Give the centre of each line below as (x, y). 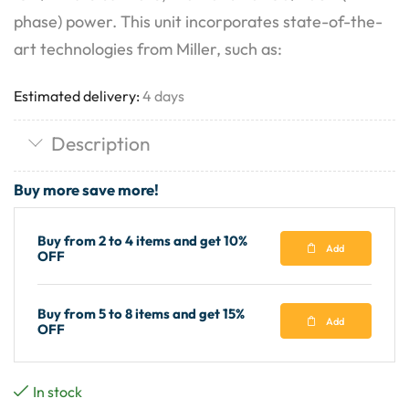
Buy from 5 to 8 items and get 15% (141, 313)
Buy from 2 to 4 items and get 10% (142, 240)
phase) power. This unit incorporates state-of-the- (198, 21)
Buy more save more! (86, 189)
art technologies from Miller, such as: (148, 48)
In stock (58, 392)
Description (101, 143)
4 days (163, 95)
